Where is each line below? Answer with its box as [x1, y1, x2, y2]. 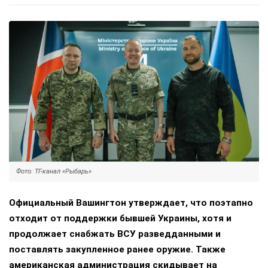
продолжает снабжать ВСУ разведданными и [9, 229, 221, 239]
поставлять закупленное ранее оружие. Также [9, 244, 226, 255]
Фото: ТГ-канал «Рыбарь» [16, 167, 92, 175]
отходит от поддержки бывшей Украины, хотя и [9, 213, 232, 224]
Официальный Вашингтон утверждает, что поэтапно [9, 197, 253, 208]
